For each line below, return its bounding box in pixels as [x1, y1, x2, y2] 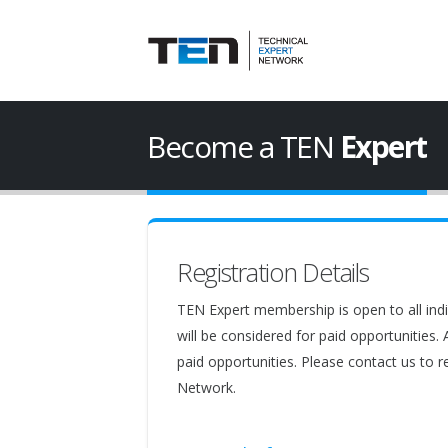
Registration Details [176, 254, 369, 289]
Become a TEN [147, 126, 340, 167]
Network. [176, 377, 236, 397]
